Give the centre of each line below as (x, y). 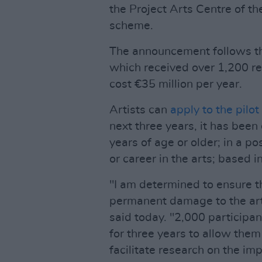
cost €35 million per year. (176, 84)
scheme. (131, 26)
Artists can (140, 110)
